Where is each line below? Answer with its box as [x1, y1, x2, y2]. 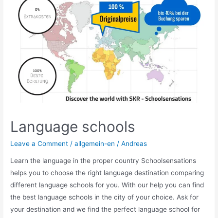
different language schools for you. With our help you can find [10, 181, 204, 189]
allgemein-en [74, 139, 115, 147]
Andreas [121, 139, 147, 147]
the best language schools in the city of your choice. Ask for [10, 193, 199, 201]
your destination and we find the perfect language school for [10, 205, 200, 214]
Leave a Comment [10, 139, 69, 147]
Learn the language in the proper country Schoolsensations [10, 157, 197, 165]
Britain [10, 7, 30, 16]
